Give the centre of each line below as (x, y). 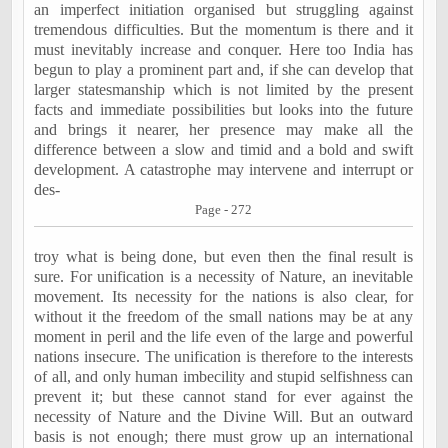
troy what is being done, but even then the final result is (224, 256)
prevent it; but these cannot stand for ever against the (224, 396)
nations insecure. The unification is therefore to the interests (224, 356)
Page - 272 (224, 209)
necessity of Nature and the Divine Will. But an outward (224, 416)
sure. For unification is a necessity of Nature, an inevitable (224, 276)
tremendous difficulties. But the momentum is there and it (224, 29)
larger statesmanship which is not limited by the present (224, 89)
